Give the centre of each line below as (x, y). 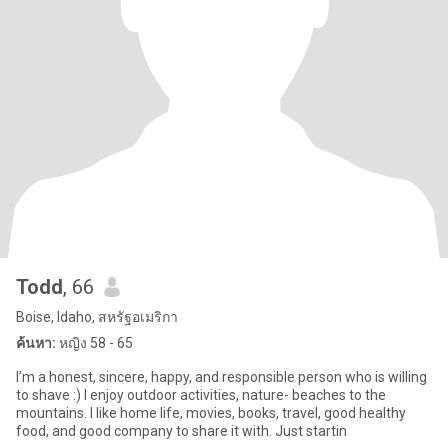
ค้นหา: (36, 343)
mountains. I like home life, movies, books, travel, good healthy (68, 413)
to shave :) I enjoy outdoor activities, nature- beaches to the (201, 395)
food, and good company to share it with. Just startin (181, 431)
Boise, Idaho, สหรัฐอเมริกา (97, 317)
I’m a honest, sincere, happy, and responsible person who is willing (221, 377)
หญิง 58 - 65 (94, 343)
